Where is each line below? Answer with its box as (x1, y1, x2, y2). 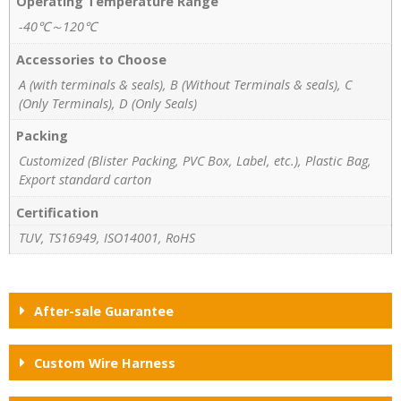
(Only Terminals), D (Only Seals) (19, 94, 197, 112)
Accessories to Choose (16, 50, 167, 68)
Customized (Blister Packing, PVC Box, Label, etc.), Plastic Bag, (19, 152, 371, 170)
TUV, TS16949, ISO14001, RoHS (19, 229, 195, 247)
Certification (16, 203, 99, 221)
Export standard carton (19, 171, 151, 189)
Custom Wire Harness (34, 354, 175, 372)
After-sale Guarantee (34, 303, 174, 320)
